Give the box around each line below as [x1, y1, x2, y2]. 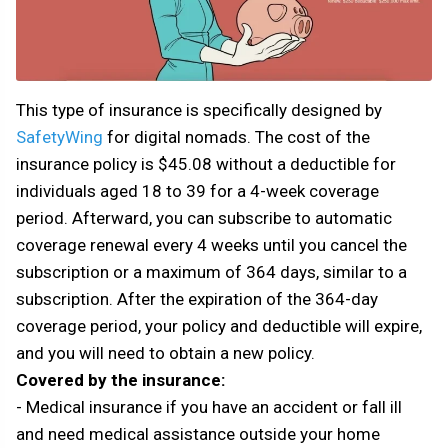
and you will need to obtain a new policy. [16, 343, 315, 364]
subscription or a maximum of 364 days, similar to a [16, 262, 407, 283]
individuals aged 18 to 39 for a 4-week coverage [16, 181, 379, 202]
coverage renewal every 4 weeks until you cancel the [16, 235, 407, 256]
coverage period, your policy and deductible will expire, [16, 316, 422, 337]
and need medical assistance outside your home [16, 424, 380, 445]
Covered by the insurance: [16, 370, 225, 391]
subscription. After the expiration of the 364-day [16, 289, 378, 310]
